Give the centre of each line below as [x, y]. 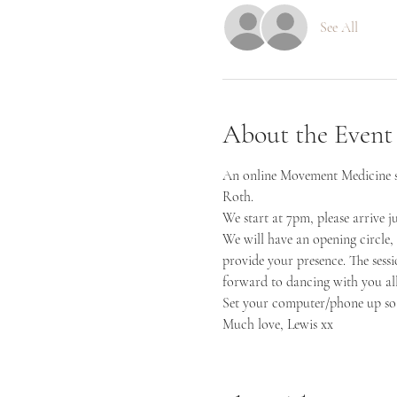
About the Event [307, 134]
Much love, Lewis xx [277, 324]
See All [339, 27]
